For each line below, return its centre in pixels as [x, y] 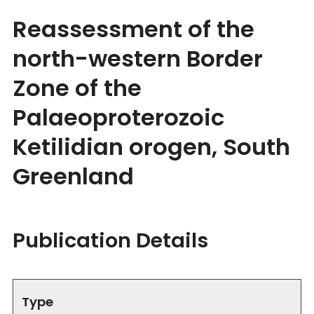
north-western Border [138, 58]
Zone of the [77, 88]
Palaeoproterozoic [118, 117]
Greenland [73, 176]
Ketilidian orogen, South [151, 146]
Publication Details [110, 240]
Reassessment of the [134, 29]
